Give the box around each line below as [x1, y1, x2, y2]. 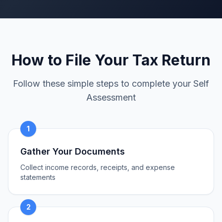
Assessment [86, 92, 136, 103]
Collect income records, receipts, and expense [20, 163, 175, 171]
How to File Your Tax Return [11, 51, 211, 69]
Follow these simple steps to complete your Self [13, 78, 209, 89]
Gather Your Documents [20, 146, 125, 157]
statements [20, 173, 55, 181]
